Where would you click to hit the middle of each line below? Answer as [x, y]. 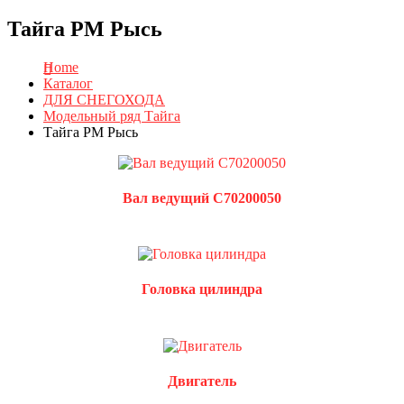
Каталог [68, 83]
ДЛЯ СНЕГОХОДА [104, 99]
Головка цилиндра [202, 289]
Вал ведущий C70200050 [202, 198]
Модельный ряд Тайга [112, 115]
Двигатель [202, 381]
